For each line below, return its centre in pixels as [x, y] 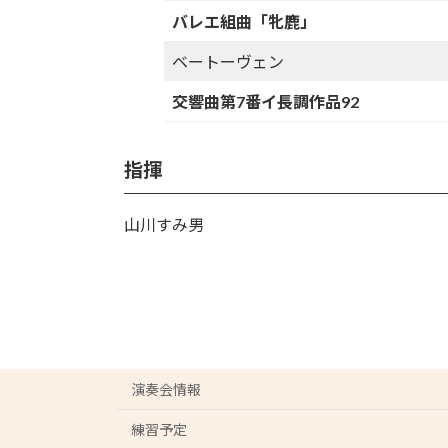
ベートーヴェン [228, 61]
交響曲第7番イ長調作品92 [266, 101]
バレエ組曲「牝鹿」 [244, 21]
